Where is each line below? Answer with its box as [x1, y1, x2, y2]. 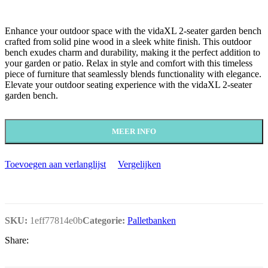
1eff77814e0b [30, 215, 83, 226]
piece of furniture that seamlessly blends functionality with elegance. [5, 68, 261, 79]
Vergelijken [118, 159, 161, 169]
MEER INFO [112, 126, 156, 136]
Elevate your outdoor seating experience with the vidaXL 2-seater [5, 79, 252, 90]
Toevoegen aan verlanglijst [5, 159, 106, 169]
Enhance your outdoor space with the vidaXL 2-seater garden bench [5, 25, 261, 36]
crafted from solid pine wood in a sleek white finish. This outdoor [5, 36, 251, 47]
